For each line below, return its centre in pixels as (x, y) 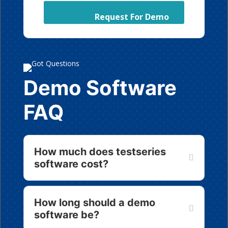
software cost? (71, 164)
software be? (66, 215)
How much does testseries (100, 152)
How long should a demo (94, 203)
